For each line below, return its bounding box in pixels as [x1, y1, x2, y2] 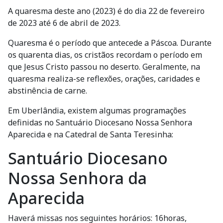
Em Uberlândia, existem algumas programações [8, 105, 186, 116]
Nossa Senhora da [8, 167, 147, 189]
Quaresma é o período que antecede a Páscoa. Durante [8, 37, 212, 48]
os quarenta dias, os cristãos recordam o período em [8, 49, 202, 60]
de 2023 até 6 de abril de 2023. [8, 17, 120, 28]
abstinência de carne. [8, 85, 87, 96]
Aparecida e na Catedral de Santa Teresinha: [8, 129, 173, 140]
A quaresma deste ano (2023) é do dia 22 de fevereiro [8, 5, 205, 16]
